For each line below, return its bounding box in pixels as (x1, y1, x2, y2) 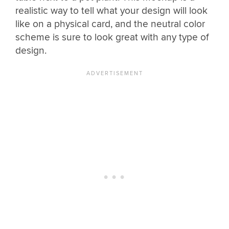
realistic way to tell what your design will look (15, 5, 208, 17)
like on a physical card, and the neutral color (15, 18, 205, 31)
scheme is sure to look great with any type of (15, 31, 209, 44)
